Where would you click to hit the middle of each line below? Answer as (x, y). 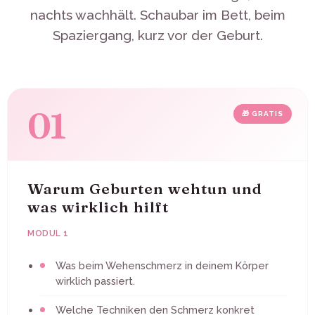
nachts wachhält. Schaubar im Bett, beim (157, 14)
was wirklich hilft (98, 206)
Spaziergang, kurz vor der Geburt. (157, 35)
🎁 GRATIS (263, 113)
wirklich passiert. (95, 281)
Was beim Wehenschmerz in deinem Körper (162, 265)
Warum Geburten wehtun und (145, 188)
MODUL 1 (48, 233)
